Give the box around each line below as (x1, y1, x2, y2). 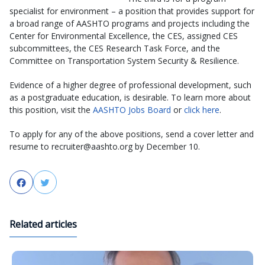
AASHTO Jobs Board (93, 104, 171, 115)
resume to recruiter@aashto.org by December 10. (9, 141, 200, 152)
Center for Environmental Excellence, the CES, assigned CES (9, 30, 238, 41)
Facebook (27, 176, 70, 189)
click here (184, 104, 219, 115)
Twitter (51, 176, 83, 189)
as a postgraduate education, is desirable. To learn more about (9, 92, 251, 103)
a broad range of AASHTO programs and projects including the (9, 18, 250, 29)
